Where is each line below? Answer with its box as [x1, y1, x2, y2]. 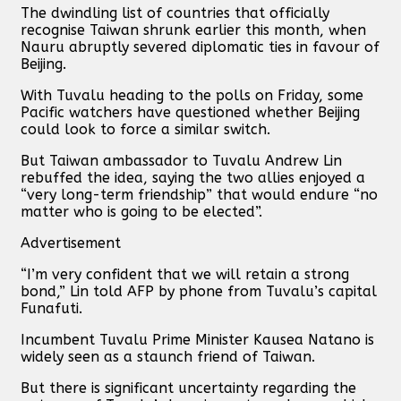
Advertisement [21, 234, 121, 252]
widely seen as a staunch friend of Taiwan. [21, 347, 315, 365]
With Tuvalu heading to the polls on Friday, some [21, 86, 363, 104]
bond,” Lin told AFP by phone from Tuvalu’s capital [21, 282, 377, 300]
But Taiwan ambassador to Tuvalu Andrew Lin [21, 151, 342, 169]
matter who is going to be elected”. [21, 202, 262, 220]
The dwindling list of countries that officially [21, 4, 329, 21]
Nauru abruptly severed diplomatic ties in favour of [21, 38, 380, 55]
